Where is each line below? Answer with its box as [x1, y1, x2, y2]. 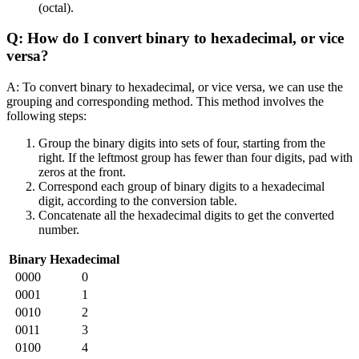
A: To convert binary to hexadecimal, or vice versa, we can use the [6, 80, 343, 95]
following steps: [6, 109, 87, 123]
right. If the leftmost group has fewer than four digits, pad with [38, 151, 353, 165]
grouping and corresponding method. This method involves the [6, 95, 324, 109]
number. [38, 223, 79, 237]
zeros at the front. [38, 165, 126, 179]
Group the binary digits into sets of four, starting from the [38, 136, 325, 151]
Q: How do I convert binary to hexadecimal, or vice [6, 30, 344, 47]
